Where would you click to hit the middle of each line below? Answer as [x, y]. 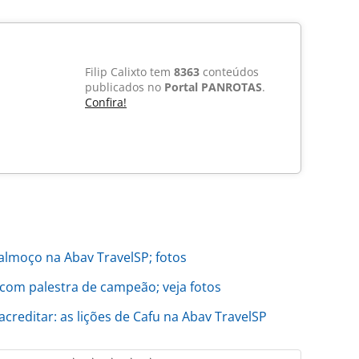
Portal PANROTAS [213, 87]
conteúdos [229, 72]
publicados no [125, 87]
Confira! [106, 103]
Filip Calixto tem [129, 72]
